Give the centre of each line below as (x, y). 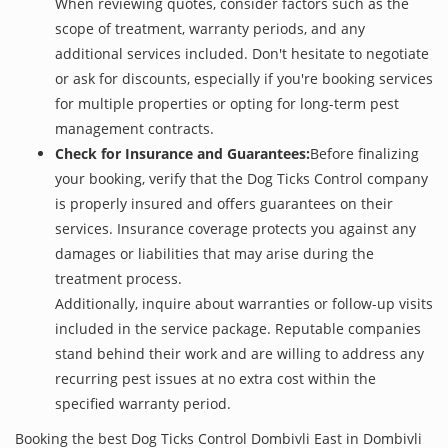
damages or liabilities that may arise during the (214, 253)
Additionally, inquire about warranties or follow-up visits (244, 303)
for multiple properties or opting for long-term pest (227, 103)
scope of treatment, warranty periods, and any (210, 28)
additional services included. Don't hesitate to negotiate (242, 53)
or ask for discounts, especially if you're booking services (244, 78)
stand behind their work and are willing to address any (239, 353)
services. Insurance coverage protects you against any (235, 228)
